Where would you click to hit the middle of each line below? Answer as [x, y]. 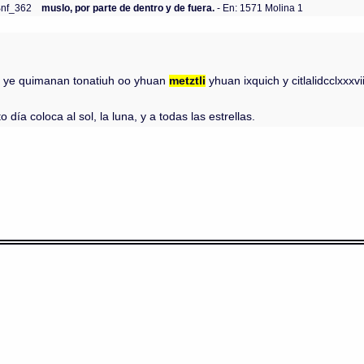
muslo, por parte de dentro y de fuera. [128, 7]
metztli [188, 80]
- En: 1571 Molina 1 [259, 7]
